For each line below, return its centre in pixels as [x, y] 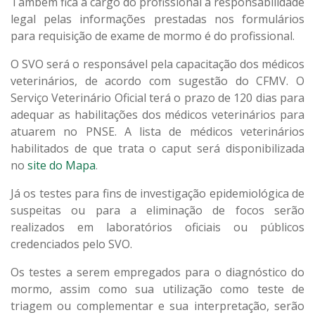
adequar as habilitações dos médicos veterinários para [157, 114]
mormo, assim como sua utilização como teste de [157, 289]
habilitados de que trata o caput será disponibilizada [157, 148]
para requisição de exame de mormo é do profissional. [153, 36]
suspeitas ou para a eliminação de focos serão [157, 210]
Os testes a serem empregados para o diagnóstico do [157, 272]
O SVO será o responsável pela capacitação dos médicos [157, 64]
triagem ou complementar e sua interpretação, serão [157, 306]
